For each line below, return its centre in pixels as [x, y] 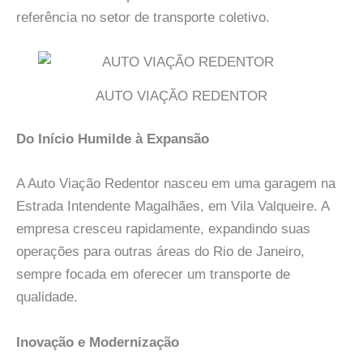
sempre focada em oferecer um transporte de [153, 275]
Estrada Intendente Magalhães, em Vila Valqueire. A [173, 207]
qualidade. [47, 297]
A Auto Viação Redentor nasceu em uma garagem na [176, 184]
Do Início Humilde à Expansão [113, 139]
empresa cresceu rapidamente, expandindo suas [163, 229]
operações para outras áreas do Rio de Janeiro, [160, 252]
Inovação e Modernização [98, 342]
